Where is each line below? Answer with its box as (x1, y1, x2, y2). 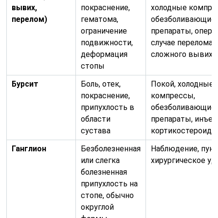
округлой (81, 202, 114, 212)
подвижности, (81, 37, 133, 47)
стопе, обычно (81, 190, 134, 200)
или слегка (81, 155, 120, 165)
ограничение (81, 26, 127, 36)
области (81, 114, 111, 124)
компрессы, (151, 91, 196, 100)
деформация (81, 49, 128, 59)
